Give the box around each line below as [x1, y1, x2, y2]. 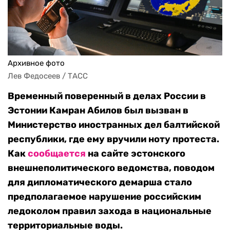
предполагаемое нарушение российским [8, 191, 201, 203]
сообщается [28, 148, 86, 160]
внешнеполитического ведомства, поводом [8, 162, 215, 174]
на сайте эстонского [86, 148, 185, 160]
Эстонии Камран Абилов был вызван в [8, 105, 188, 117]
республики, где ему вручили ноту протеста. [8, 133, 219, 145]
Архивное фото [8, 59, 65, 68]
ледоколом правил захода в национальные [8, 205, 212, 217]
